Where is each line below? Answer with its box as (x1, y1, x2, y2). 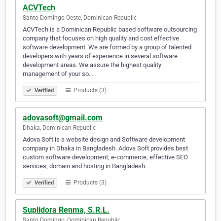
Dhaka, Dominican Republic (23, 124, 96, 132)
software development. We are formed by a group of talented (23, 43, 191, 51)
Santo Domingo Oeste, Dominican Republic (23, 14, 137, 22)
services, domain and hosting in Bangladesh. (23, 162, 147, 170)
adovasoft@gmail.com (23, 113, 103, 123)
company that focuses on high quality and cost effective (23, 35, 179, 42)
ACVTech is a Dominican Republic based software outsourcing (23, 26, 197, 34)
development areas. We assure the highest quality (23, 61, 161, 69)
